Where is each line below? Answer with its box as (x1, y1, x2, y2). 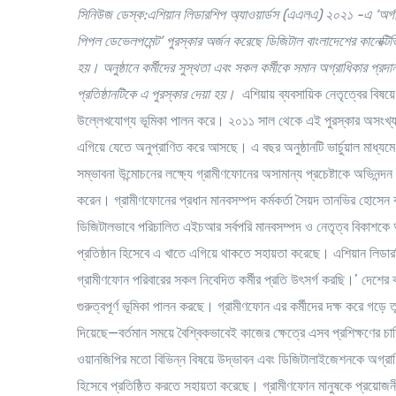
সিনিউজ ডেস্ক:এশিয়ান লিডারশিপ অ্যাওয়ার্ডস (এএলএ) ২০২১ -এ (77, 6, 375, 23)
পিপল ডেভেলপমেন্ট (77, 33, 159, 49)
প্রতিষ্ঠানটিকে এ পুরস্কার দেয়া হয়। (77, 86, 242, 103)
